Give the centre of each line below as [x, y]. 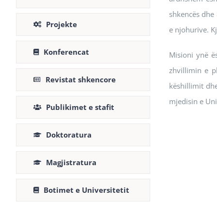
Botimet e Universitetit [86, 190]
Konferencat [66, 52]
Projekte [62, 24]
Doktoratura [69, 135]
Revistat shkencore [81, 79]
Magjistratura [71, 162]
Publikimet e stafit [80, 107]
